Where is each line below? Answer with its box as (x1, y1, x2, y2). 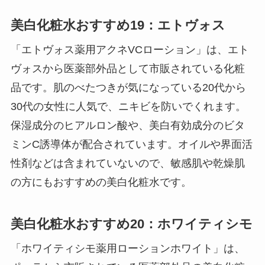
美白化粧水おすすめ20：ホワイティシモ (10, 217, 253, 232)
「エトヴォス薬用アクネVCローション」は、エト (10, 44, 249, 56)
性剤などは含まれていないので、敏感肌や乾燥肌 (10, 157, 245, 170)
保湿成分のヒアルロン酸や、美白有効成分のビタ (10, 119, 245, 132)
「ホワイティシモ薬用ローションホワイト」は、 (10, 243, 245, 255)
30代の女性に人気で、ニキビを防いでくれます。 (10, 101, 246, 113)
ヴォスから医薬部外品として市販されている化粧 (10, 63, 245, 75)
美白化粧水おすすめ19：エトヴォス (10, 18, 225, 33)
